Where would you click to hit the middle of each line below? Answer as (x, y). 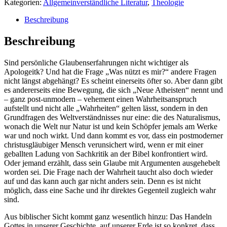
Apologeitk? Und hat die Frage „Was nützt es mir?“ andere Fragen (110, 71)
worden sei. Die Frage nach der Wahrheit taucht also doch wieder (108, 172)
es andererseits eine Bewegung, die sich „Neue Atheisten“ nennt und (113, 90)
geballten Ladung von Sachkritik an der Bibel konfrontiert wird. (106, 154)
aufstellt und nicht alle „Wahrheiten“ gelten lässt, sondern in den (106, 108)
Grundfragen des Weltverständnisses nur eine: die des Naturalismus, (112, 117)
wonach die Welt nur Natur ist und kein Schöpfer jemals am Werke (111, 126)
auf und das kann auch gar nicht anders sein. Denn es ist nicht (102, 181)
